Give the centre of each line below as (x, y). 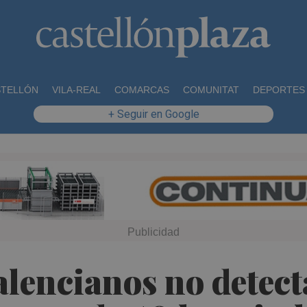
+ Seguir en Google (153, 114)
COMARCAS (142, 90)
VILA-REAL (76, 90)
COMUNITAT (211, 90)
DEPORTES (279, 90)
